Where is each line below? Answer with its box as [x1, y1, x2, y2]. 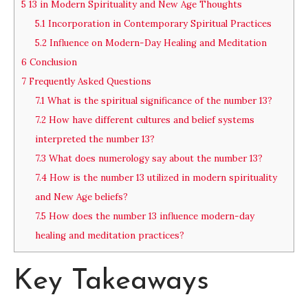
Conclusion [27, 56, 77, 68]
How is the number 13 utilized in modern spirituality [46, 171, 277, 184]
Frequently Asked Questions [26, 75, 151, 87]
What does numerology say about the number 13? [45, 152, 263, 164]
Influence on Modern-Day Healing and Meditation [46, 36, 267, 49]
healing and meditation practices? [34, 229, 184, 241]
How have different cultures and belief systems [45, 113, 254, 126]
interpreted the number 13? [34, 133, 155, 145]
